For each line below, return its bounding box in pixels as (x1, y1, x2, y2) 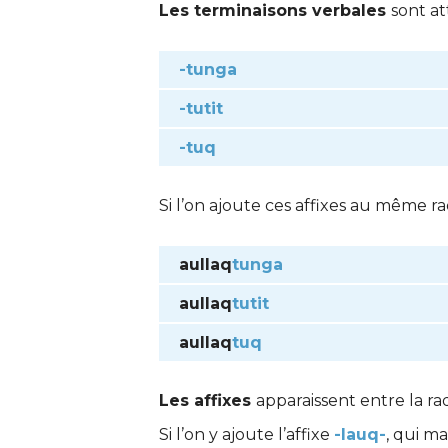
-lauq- (334, 425, 386, 445)
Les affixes (159, 391, 256, 411)
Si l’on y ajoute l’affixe (159, 425, 334, 445)
